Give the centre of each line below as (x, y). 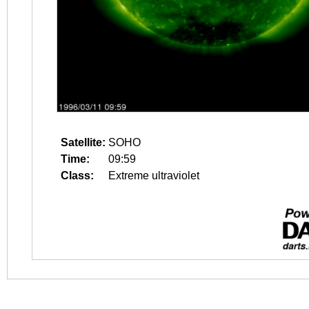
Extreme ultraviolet (154, 176)
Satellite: (83, 142)
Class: (77, 176)
